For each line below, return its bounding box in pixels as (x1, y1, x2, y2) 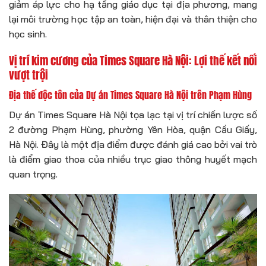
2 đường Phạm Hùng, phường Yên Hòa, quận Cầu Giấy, (9, 123, 257, 135)
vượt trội (9, 66, 48, 84)
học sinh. (9, 27, 47, 40)
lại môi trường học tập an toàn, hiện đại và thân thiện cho (9, 12, 257, 25)
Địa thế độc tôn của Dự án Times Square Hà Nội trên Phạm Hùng (9, 87, 252, 102)
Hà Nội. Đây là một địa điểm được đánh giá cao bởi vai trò (9, 138, 257, 150)
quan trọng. (9, 167, 58, 180)
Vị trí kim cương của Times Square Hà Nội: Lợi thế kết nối (9, 52, 257, 69)
